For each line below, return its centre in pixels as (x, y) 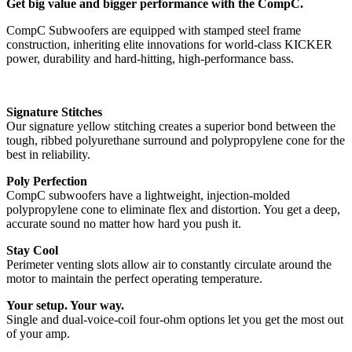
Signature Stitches (54, 112)
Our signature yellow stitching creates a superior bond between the (171, 126)
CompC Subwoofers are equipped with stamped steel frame (154, 30)
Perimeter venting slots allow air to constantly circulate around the (169, 264)
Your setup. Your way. (65, 305)
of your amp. (38, 333)
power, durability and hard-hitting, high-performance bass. (150, 58)
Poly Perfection (47, 181)
